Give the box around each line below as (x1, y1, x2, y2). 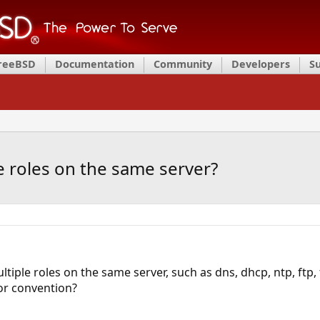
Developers (231, 57, 290, 71)
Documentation (55, 57, 134, 71)
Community (154, 57, 212, 71)
